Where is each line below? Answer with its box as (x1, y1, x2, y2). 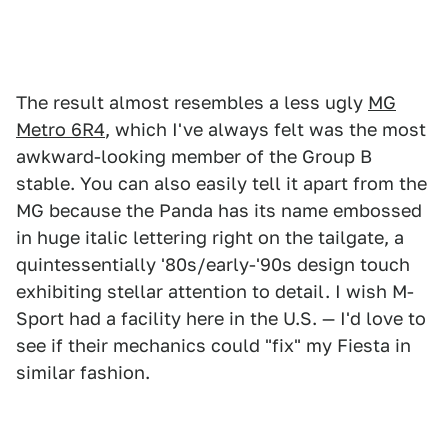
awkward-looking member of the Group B (16, 145, 372, 167)
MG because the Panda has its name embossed (16, 199, 422, 221)
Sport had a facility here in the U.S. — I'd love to (16, 307, 426, 329)
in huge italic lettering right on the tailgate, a (16, 226, 404, 248)
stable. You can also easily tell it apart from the (16, 172, 427, 194)
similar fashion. (16, 361, 150, 383)
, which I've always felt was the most (105, 118, 426, 140)
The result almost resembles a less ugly (16, 91, 368, 113)
